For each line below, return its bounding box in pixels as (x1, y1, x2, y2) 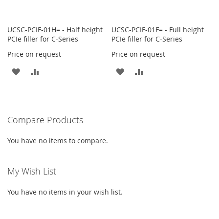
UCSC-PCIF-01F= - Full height (111, 24, 204, 34)
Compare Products (7, 113, 83, 126)
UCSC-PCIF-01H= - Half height (7, 24, 103, 34)
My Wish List (7, 165, 56, 177)
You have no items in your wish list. (7, 187, 123, 197)
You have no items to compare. (7, 135, 108, 145)
